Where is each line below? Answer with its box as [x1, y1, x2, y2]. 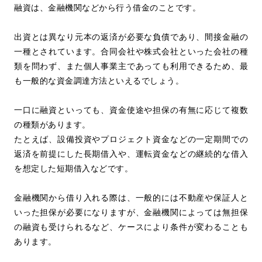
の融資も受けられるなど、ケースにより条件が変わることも [14, 222, 248, 232]
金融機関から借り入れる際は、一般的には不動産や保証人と [14, 192, 248, 203]
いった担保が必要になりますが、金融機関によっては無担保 [14, 207, 248, 218]
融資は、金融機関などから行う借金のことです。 [14, 2, 201, 13]
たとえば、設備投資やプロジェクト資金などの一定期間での [14, 134, 248, 144]
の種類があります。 [14, 119, 91, 130]
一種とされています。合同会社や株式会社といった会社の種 [14, 46, 248, 57]
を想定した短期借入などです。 [14, 163, 133, 174]
